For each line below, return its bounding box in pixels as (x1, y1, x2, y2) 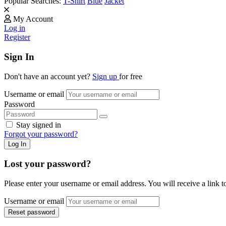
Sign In (4, 51, 34, 62)
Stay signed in (16, 120, 61, 129)
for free (119, 72, 142, 81)
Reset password (8, 208, 55, 216)
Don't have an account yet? (4, 72, 92, 81)
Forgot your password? (4, 129, 78, 138)
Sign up (92, 72, 119, 81)
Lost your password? (4, 158, 91, 169)
